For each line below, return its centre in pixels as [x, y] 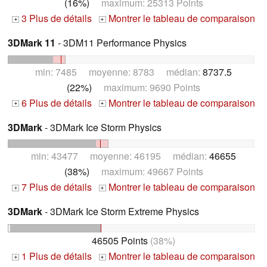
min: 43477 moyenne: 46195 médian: [120, 156]
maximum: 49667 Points [146, 172]
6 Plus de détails [55, 103]
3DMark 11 [32, 42]
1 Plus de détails [55, 256]
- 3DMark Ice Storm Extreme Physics [121, 212]
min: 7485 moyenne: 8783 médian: [119, 72]
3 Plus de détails [55, 18]
